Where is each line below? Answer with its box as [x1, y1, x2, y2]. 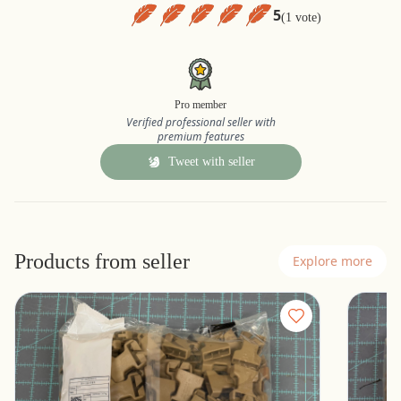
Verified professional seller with [125, 115, 276, 130]
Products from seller [14, 250, 190, 273]
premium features [157, 129, 244, 144]
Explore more [293, 252, 372, 269]
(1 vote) [281, 10, 321, 24]
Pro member [175, 98, 226, 111]
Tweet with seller [167, 155, 255, 168]
